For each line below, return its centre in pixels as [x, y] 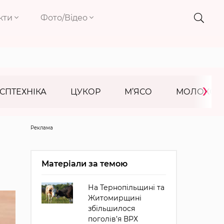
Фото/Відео [65, 18]
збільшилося [111, 208]
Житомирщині [114, 198]
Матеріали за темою [84, 164]
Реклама [41, 128]
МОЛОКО [196, 92]
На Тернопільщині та [126, 187]
